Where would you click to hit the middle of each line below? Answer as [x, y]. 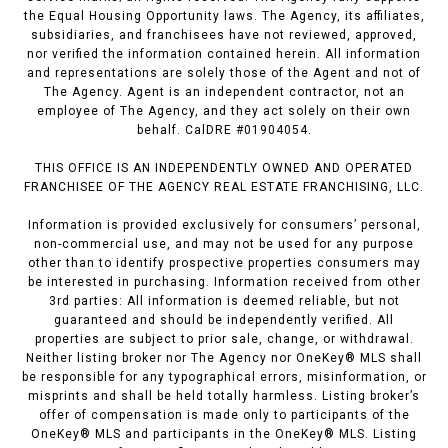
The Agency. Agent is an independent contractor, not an [224, 92]
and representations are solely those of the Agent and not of [224, 73]
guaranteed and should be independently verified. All [224, 320]
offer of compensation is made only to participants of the [224, 415]
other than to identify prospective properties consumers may [224, 263]
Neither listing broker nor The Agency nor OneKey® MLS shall [224, 358]
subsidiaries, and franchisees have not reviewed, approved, [224, 35]
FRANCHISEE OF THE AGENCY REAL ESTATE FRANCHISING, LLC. [224, 187]
